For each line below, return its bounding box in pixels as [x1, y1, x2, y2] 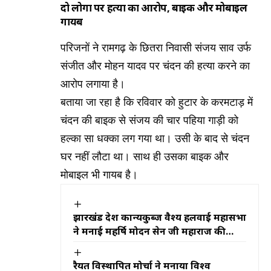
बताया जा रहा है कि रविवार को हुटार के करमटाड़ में [60, 94, 253, 109]
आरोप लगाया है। [60, 76, 125, 91]
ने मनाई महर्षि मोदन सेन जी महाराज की [73, 224, 226, 238]
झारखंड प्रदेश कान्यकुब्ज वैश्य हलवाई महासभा [73, 210, 246, 224]
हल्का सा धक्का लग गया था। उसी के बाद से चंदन [60, 131, 249, 146]
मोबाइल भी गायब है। [60, 167, 138, 182]
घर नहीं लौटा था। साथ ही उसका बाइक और [60, 149, 229, 164]
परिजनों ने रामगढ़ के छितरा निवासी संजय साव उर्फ [60, 40, 251, 55]
